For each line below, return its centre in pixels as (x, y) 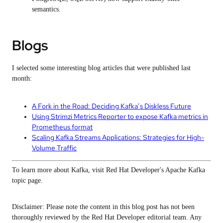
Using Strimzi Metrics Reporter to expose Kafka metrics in (120, 116)
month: (22, 78)
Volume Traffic (54, 148)
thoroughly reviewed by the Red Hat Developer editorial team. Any (107, 217)
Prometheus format (62, 127)
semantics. (46, 9)
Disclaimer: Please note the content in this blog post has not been (103, 207)
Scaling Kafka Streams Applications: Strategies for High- (118, 137)
